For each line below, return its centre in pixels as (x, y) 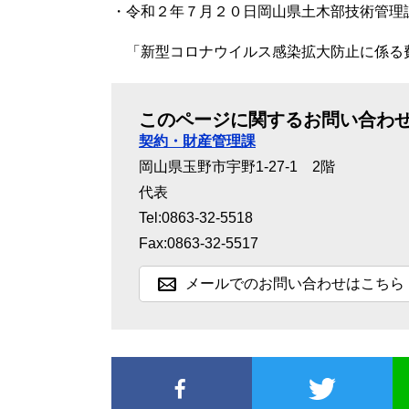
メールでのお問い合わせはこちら (295, 283)
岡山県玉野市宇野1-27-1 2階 (237, 167)
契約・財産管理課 (197, 141)
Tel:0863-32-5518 (196, 218)
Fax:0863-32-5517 (199, 243)
